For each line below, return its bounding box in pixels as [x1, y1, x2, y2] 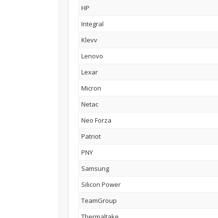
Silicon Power [81, 180, 121, 189]
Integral [81, 19, 104, 28]
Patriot [81, 131, 101, 141]
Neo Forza [81, 115, 112, 125]
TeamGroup [81, 196, 117, 205]
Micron [81, 83, 102, 92]
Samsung [81, 163, 109, 173]
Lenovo [81, 51, 104, 60]
